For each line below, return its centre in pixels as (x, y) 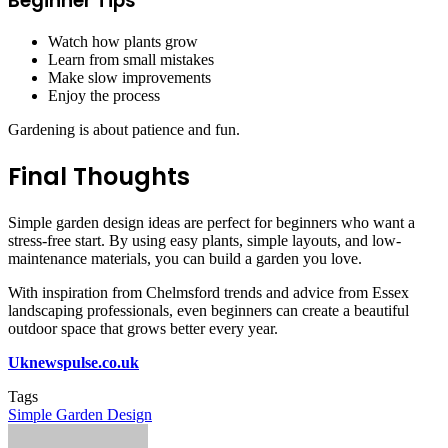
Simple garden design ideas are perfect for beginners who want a (211, 223)
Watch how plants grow (123, 42)
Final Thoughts (99, 177)
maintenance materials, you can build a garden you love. (185, 259)
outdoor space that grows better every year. (143, 329)
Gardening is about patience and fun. (124, 130)
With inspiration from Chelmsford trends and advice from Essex (208, 293)
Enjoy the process (104, 96)
